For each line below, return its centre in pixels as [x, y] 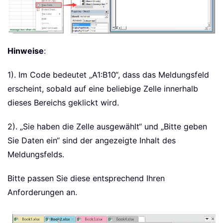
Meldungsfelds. [36, 154]
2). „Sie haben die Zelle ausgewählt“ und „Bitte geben [107, 126]
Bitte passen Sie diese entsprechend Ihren [86, 178]
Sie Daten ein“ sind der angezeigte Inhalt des [92, 140]
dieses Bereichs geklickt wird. [63, 102]
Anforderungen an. [42, 192]
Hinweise [26, 51]
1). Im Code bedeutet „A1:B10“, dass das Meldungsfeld [108, 74]
